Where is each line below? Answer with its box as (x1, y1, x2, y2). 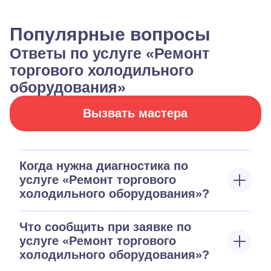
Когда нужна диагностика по (19, 159, 188, 172)
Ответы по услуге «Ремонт (10, 45, 209, 62)
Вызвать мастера (83, 106, 188, 120)
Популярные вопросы (10, 24, 211, 44)
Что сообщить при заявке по (19, 220, 191, 233)
